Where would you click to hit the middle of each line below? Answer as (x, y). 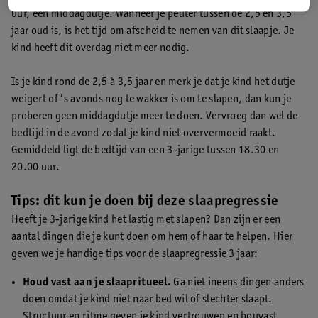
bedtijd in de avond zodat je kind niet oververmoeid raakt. (144, 133)
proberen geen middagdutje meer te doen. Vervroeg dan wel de (155, 116)
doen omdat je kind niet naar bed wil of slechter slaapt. (148, 299)
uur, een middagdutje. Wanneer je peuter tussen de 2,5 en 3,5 (152, 14)
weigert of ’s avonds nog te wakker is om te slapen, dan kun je (152, 99)
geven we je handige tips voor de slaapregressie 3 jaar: (135, 254)
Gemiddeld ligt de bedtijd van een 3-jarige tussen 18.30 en (146, 150)
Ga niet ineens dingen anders (238, 282)
